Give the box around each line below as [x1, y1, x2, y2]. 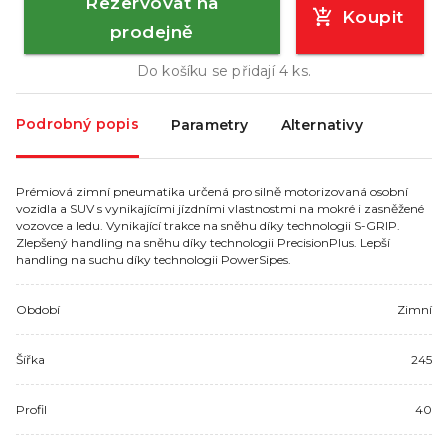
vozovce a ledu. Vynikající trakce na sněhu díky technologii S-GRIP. [16, 217, 400, 233]
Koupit [341, 6, 404, 28]
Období [16, 301, 60, 317]
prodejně [109, 20, 194, 42]
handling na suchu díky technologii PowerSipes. [16, 251, 291, 267]
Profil [16, 401, 47, 417]
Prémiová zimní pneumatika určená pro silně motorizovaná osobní [16, 183, 408, 199]
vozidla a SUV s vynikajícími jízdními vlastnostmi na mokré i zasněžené [16, 200, 424, 216]
